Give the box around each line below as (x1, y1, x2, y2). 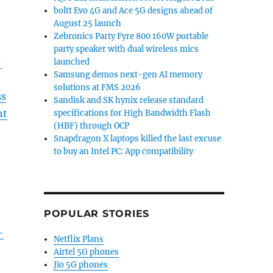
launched (54, 57, 90, 67)
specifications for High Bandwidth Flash (54, 108, 211, 118)
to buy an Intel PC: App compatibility (54, 146, 194, 157)
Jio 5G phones (54, 260, 108, 270)
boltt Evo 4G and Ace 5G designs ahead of (54, 5, 213, 16)
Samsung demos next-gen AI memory (54, 69, 203, 80)
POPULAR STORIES (43, 208, 150, 219)
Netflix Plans (54, 234, 104, 244)
